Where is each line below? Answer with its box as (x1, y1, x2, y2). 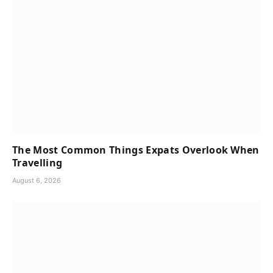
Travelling (12, 156, 63, 170)
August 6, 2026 (12, 176, 61, 185)
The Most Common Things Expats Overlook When (12, 143, 260, 157)
